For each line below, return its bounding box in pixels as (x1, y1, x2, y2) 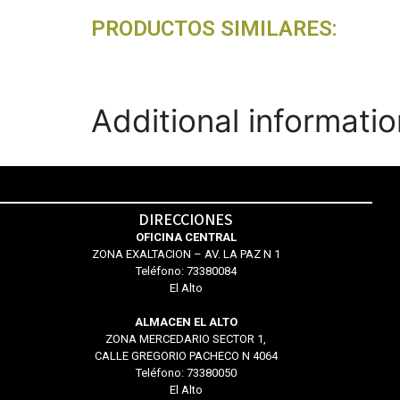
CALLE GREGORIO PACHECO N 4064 (94, 349, 278, 363)
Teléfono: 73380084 (135, 263, 237, 278)
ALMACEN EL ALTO (134, 315, 237, 329)
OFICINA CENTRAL (135, 229, 237, 244)
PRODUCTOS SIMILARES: (91, 15, 337, 41)
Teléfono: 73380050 (135, 366, 237, 380)
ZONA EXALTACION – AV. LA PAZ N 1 (91, 246, 280, 261)
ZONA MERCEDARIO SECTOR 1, (105, 332, 267, 346)
